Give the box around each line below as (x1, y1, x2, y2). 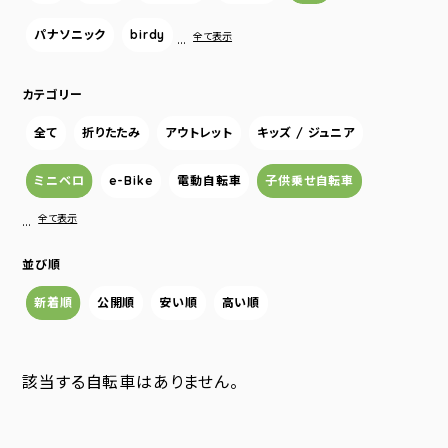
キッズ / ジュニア (256, 125, 355, 140)
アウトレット (165, 125, 233, 140)
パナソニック (34, 27, 107, 42)
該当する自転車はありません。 (22, 372, 239, 392)
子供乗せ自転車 (265, 173, 355, 188)
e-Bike (108, 173, 154, 188)
